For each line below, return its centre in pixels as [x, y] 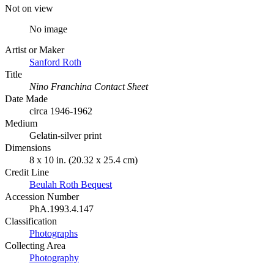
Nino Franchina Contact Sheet [89, 86]
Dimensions [28, 147]
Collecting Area [35, 245]
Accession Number [42, 196]
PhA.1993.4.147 [61, 209]
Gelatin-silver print [65, 135]
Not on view [29, 8]
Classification [31, 221]
